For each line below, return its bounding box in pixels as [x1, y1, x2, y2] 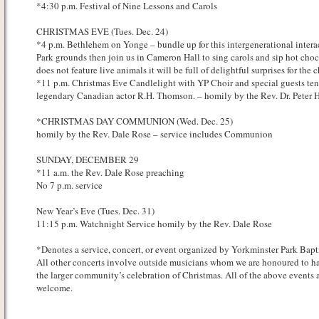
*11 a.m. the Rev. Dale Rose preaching [36, 166, 184, 179]
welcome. [36, 281, 73, 294]
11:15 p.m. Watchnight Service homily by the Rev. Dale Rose [36, 217, 272, 230]
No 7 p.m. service [36, 179, 103, 192]
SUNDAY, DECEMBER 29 [36, 153, 139, 166]
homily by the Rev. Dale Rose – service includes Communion [36, 127, 273, 140]
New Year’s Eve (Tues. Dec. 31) [36, 204, 155, 217]
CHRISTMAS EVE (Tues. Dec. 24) [36, 25, 168, 38]
